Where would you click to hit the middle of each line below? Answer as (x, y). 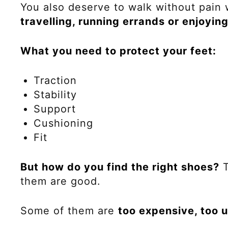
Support (55, 109)
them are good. (61, 181)
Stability (55, 94)
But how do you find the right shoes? (120, 167)
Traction (55, 80)
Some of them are (69, 210)
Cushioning (63, 123)
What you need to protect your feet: (118, 51)
